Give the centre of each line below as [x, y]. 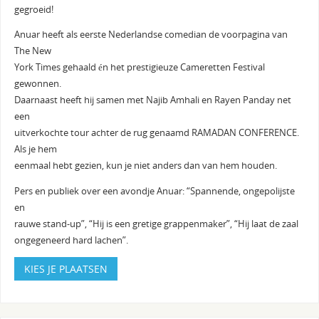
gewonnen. [37, 84]
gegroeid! [33, 9]
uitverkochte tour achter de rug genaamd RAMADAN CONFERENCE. [156, 133]
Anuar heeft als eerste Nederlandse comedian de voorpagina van [151, 35]
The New [32, 51]
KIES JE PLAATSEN [66, 269]
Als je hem [35, 150]
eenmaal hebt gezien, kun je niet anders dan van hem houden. [145, 166]
